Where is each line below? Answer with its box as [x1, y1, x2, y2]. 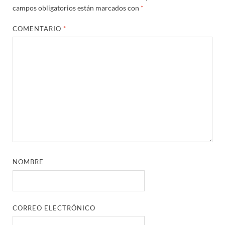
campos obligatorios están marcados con [13, 3, 141, 12]
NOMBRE [13, 158, 44, 166]
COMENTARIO [13, 24, 64, 33]
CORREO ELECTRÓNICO [13, 203, 96, 212]
